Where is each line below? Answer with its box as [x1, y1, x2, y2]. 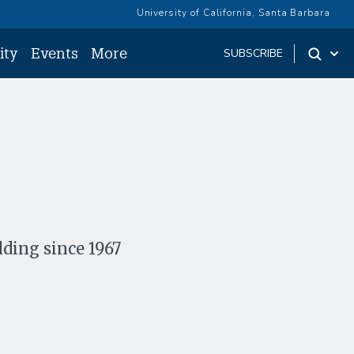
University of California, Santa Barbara [136, 6, 330, 19]
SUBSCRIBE [224, 46, 284, 61]
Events [31, 44, 79, 62]
